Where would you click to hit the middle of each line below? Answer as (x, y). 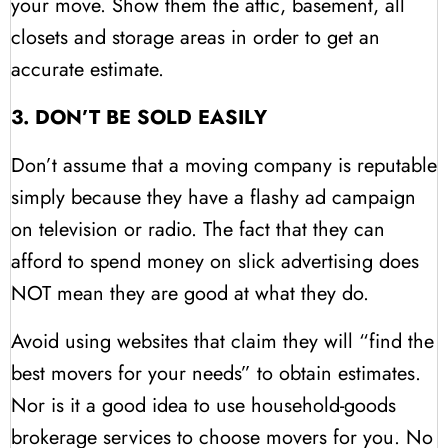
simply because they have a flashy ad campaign (213, 197)
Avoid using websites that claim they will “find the (222, 341)
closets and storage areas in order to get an (195, 37)
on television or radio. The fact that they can (198, 229)
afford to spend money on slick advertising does (215, 261)
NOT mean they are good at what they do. (190, 293)
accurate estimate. (87, 69)
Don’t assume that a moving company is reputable (224, 165)
